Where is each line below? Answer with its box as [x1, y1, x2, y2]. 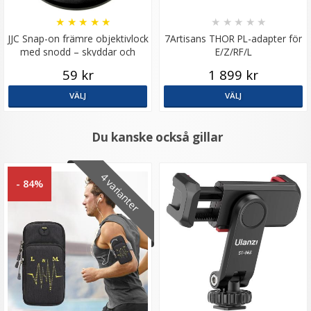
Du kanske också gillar [91, 129, 224, 146]
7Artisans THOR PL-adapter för [165, 32, 302, 46]
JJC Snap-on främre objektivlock [7, 32, 149, 46]
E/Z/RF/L [215, 45, 252, 59]
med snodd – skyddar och [20, 45, 135, 59]
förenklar [58, 58, 98, 72]
